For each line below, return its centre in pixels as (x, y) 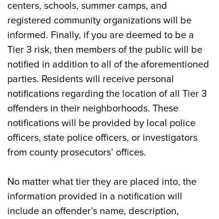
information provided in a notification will (95, 197)
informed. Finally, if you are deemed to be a (101, 35)
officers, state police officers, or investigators (102, 138)
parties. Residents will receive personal (91, 79)
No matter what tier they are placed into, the (102, 182)
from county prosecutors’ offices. (77, 153)
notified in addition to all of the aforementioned (108, 65)
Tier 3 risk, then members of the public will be (105, 50)
